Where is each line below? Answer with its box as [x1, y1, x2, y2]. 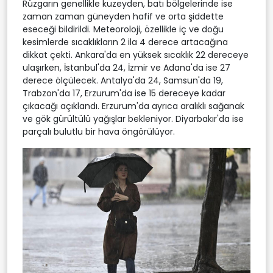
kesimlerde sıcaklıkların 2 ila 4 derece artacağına [23, 35, 228, 48]
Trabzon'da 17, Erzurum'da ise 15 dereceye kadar [23, 87, 225, 99]
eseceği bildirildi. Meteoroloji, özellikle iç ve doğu [23, 23, 224, 35]
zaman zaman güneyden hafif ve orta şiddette [23, 10, 224, 23]
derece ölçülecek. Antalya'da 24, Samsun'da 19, [23, 74, 223, 87]
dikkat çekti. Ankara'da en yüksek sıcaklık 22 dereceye [23, 48, 249, 61]
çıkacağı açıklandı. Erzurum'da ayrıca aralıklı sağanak [23, 99, 244, 112]
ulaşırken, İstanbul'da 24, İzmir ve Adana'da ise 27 [23, 61, 230, 74]
